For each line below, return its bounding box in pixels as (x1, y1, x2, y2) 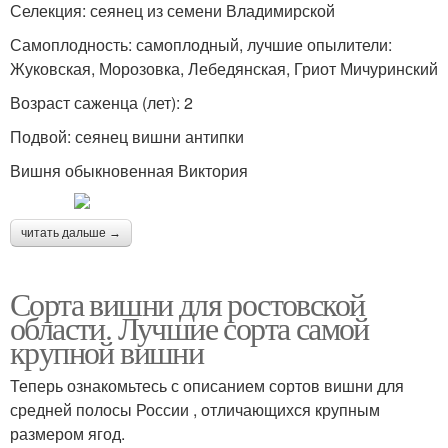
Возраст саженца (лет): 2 (10, 91, 193, 114)
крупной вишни (10, 330, 204, 373)
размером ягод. (10, 422, 125, 445)
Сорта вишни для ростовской (10, 282, 365, 325)
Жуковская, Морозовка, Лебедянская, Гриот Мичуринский (10, 57, 438, 80)
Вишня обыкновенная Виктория (10, 159, 248, 182)
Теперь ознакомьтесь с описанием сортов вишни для (10, 374, 404, 397)
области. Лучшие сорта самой (10, 306, 369, 349)
